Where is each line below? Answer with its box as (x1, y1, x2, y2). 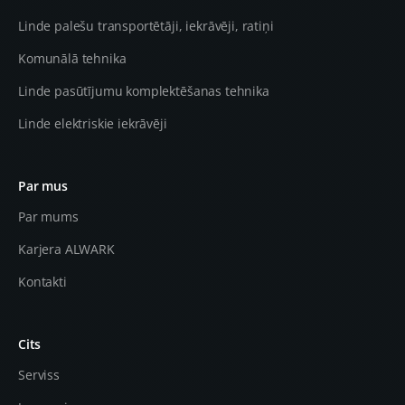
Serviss (18, 366, 60, 383)
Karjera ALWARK (18, 240, 115, 258)
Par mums (18, 208, 79, 225)
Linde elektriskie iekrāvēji (18, 115, 167, 132)
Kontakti (18, 273, 67, 290)
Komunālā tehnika (18, 50, 127, 67)
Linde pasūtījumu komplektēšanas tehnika (18, 82, 269, 99)
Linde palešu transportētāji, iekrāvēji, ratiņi (18, 17, 274, 34)
